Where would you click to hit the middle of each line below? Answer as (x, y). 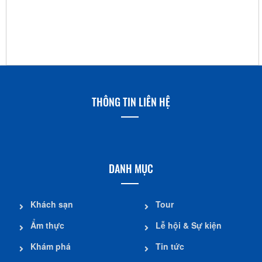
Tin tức (170, 246)
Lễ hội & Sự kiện (189, 225)
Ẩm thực (47, 225)
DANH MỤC (131, 168)
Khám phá (51, 246)
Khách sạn (52, 204)
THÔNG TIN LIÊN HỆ (131, 101)
